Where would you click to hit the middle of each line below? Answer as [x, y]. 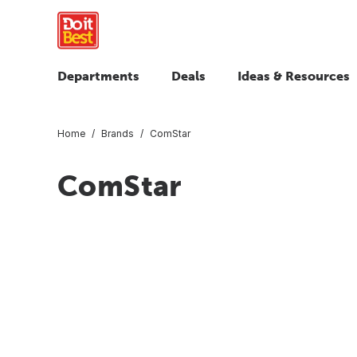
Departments [98, 76]
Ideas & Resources [294, 76]
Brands [118, 133]
